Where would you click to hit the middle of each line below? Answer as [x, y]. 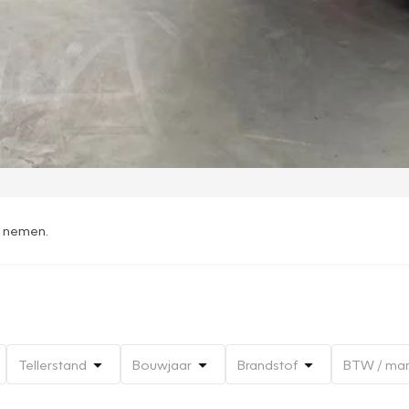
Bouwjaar [162, 365]
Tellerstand [52, 365]
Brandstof [267, 365]
